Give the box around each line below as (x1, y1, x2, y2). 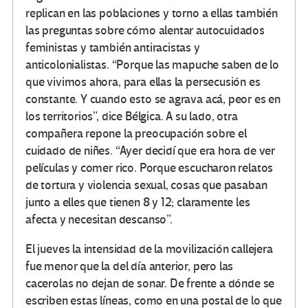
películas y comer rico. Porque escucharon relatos (25, 161, 274, 176)
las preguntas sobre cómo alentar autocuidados (25, 23, 265, 38)
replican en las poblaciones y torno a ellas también (25, 6, 278, 21)
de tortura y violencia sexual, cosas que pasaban (25, 178, 267, 193)
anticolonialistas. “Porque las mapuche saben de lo (25, 58, 280, 73)
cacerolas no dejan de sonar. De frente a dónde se (25, 276, 275, 291)
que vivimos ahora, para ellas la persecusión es (25, 75, 261, 90)
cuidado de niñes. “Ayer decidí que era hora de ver (25, 144, 276, 159)
